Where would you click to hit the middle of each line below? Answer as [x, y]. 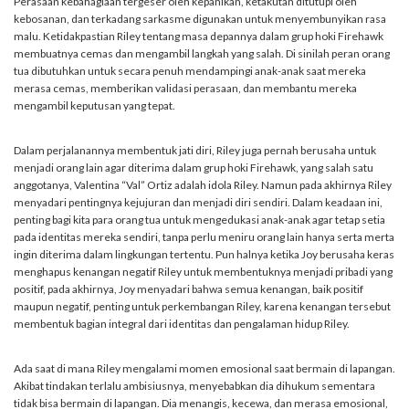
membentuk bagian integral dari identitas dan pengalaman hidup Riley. [182, 324]
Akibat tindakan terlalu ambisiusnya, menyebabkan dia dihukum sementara [194, 386]
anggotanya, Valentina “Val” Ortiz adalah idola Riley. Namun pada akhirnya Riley [203, 185]
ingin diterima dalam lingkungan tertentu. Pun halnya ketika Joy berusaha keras [204, 255]
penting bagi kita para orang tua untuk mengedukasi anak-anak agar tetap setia [199, 220]
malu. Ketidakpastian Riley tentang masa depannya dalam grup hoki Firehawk [199, 37]
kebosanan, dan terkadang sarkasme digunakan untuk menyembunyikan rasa [200, 19]
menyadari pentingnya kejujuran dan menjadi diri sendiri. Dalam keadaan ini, [198, 203]
